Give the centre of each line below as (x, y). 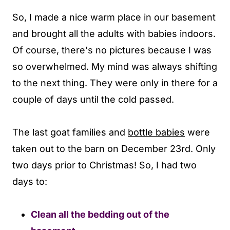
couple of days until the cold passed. (94, 100)
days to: (30, 182)
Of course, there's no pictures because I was (112, 50)
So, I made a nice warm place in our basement (114, 17)
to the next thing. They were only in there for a (115, 83)
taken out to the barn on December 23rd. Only (114, 149)
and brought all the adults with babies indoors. (114, 34)
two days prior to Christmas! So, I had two (104, 165)
